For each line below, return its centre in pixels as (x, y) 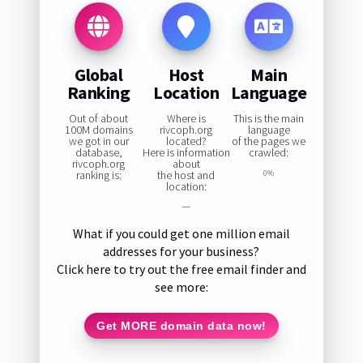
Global (98, 74)
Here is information (186, 153)
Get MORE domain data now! (181, 325)
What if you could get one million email (181, 234)
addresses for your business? (181, 252)
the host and (186, 175)
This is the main (269, 119)
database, (98, 153)
